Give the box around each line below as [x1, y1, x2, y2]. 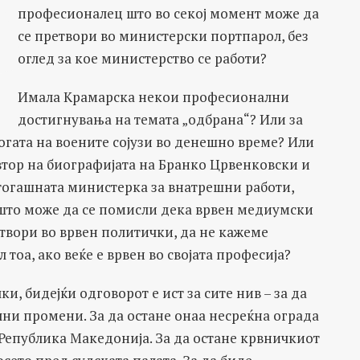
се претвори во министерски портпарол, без [17, 27, 309, 45]
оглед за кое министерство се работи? [17, 49, 267, 67]
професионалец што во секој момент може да [17, 4, 319, 22]
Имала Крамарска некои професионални [17, 88, 289, 106]
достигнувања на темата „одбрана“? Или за [17, 110, 303, 129]
